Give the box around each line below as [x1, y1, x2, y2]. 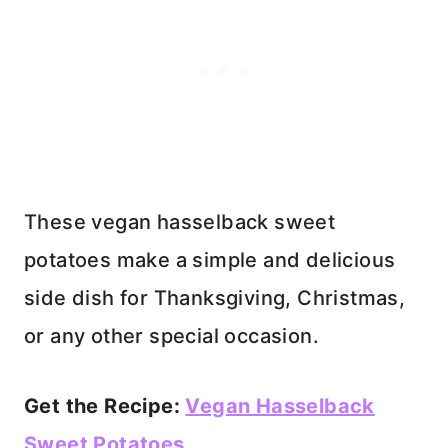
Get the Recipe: [24, 393, 186, 418]
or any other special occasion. [24, 323, 319, 348]
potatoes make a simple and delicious [24, 247, 396, 272]
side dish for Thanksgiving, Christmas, [24, 285, 406, 310]
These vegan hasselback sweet [24, 209, 336, 234]
